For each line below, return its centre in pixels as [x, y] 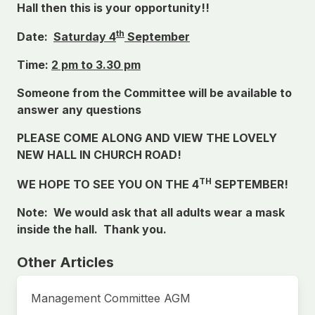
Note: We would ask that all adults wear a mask [151, 212]
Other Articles [65, 262]
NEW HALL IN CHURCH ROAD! [99, 155]
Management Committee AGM [111, 298]
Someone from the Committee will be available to [154, 93]
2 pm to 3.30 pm [96, 65]
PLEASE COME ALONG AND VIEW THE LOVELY [147, 138]
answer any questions [79, 110]
